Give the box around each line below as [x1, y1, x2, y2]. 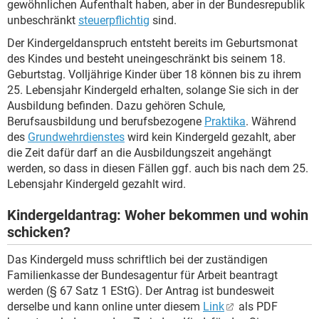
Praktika [204, 114, 246, 128]
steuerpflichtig [78, 13, 150, 27]
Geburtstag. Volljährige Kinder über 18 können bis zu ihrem [7, 67, 301, 81]
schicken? [7, 223, 70, 241]
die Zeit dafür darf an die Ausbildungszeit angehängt [7, 145, 271, 159]
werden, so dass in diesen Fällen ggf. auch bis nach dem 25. [7, 161, 308, 175]
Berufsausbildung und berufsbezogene [7, 114, 204, 128]
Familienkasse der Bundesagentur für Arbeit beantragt [7, 268, 278, 282]
